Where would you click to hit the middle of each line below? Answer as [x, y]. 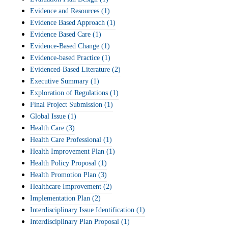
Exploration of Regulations [69, 93]
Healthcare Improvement [66, 187]
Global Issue [48, 116]
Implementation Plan [60, 198]
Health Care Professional [66, 140]
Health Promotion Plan [63, 175]
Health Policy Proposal [63, 163]
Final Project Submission [66, 105]
